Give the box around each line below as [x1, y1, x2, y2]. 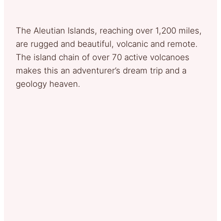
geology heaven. [16, 78, 80, 89]
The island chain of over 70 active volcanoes [16, 52, 189, 62]
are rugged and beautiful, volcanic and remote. [16, 38, 198, 49]
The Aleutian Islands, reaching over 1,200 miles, [16, 25, 202, 36]
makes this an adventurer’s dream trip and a [16, 65, 186, 75]
